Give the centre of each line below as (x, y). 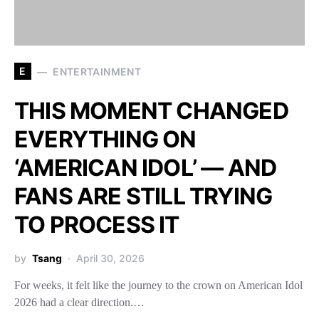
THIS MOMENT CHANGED (151, 111)
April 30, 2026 (110, 258)
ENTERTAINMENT (97, 71)
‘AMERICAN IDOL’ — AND (146, 168)
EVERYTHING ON (105, 140)
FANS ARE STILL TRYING (143, 197)
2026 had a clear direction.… (79, 303)
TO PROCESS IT (97, 225)
